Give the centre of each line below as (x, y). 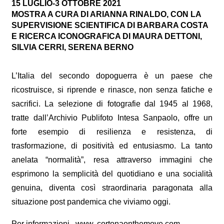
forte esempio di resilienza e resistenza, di (112, 131)
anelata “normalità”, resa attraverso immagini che (112, 159)
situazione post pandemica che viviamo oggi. (91, 201)
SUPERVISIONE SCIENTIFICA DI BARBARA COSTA (110, 25)
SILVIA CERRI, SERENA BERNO (72, 47)
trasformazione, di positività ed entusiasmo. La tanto (112, 145)
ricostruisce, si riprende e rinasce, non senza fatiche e (112, 89)
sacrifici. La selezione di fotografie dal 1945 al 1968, (112, 103)
